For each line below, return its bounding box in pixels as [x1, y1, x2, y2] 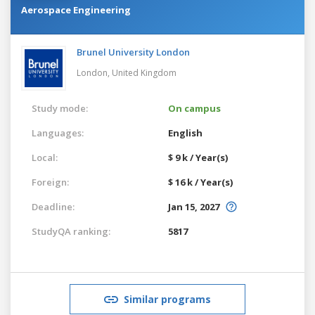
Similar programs [124, 292, 211, 306]
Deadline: [32, 200, 75, 213]
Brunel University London [77, 45, 190, 58]
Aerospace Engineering [21, 3, 131, 16]
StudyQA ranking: [32, 224, 110, 238]
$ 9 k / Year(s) [168, 150, 228, 164]
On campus [168, 101, 221, 115]
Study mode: [32, 101, 88, 115]
